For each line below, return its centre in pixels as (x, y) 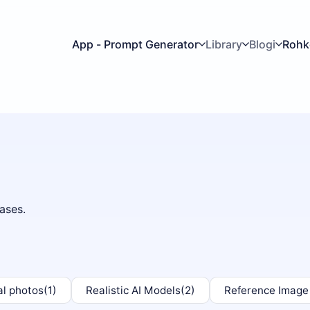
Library (224, 44)
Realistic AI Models (133, 290)
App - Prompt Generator (135, 44)
